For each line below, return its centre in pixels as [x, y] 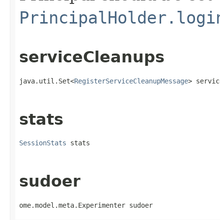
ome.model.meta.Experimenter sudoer [86, 205]
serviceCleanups [92, 57]
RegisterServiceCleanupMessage [131, 81]
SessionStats [43, 143]
